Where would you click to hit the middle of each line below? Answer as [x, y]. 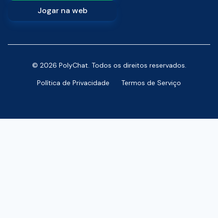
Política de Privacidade [73, 83]
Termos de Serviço [151, 83]
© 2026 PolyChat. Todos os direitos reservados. [109, 65]
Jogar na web [62, 10]
